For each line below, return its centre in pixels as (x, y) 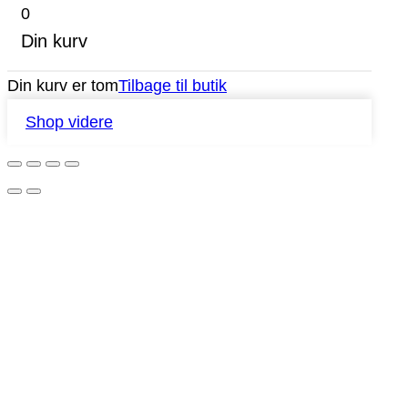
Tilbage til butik (173, 86)
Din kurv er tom (63, 86)
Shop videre (69, 122)
